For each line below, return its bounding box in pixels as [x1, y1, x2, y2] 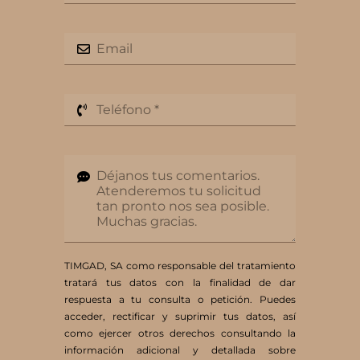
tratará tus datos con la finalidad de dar [63, 276, 297, 289]
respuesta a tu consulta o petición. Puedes [63, 293, 297, 306]
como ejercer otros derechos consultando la [63, 327, 297, 340]
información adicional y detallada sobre [63, 344, 297, 357]
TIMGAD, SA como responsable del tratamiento [63, 260, 297, 272]
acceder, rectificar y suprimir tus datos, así [63, 310, 297, 323]
